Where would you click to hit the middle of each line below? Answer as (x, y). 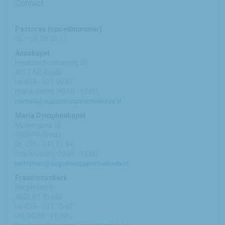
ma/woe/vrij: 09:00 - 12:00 (56, 154)
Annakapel (32, 53)
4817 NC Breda (39, 72)
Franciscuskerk (41, 178)
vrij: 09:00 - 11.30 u (44, 216)
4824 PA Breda (38, 135)
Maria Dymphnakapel (50, 116)
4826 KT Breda (38, 197)
